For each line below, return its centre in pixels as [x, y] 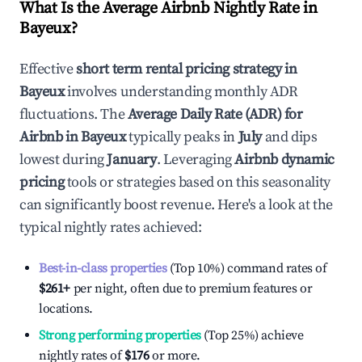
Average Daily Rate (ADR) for [215, 114]
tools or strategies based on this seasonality [197, 182]
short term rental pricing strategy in [187, 69]
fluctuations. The [74, 114]
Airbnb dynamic [284, 160]
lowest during [63, 160]
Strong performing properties [120, 335]
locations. [66, 309]
